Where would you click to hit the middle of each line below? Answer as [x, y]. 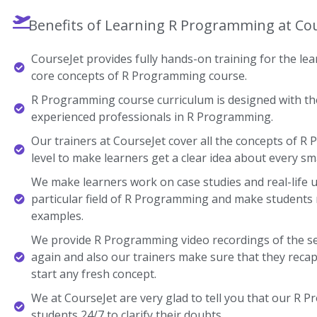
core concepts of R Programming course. [139, 76]
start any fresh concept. [93, 274]
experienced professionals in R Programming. [152, 117]
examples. [57, 216]
